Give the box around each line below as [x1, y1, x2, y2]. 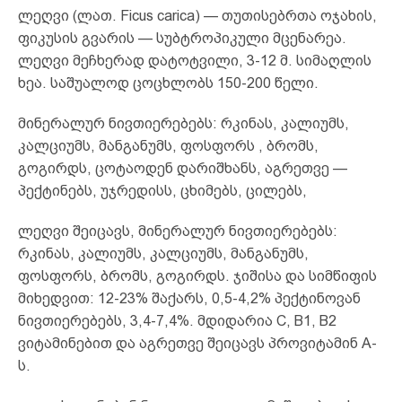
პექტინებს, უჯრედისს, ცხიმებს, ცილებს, [18, 182, 307, 198]
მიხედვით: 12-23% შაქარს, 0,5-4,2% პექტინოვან [18, 290, 361, 306]
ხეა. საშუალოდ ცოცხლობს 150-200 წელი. [18, 74, 319, 91]
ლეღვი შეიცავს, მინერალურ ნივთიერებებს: [18, 223, 337, 239]
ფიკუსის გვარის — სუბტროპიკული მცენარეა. [18, 30, 346, 46]
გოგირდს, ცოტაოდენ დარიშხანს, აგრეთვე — [18, 160, 347, 176]
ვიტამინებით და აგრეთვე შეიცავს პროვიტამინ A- [18, 335, 377, 351]
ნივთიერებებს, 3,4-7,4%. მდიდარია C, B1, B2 [18, 312, 336, 328]
